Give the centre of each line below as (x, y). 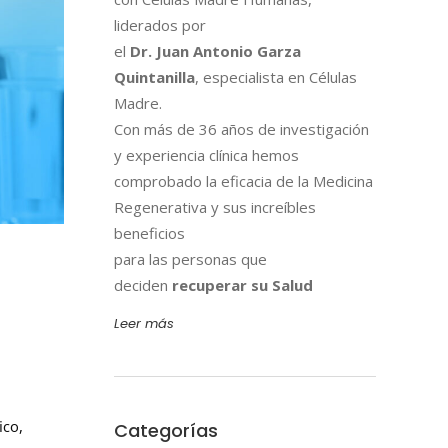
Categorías (165, 431)
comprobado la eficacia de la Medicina (243, 181)
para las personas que (190, 259)
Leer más (143, 324)
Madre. (137, 103)
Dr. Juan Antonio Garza (215, 51)
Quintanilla (154, 77)
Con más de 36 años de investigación (241, 129)
